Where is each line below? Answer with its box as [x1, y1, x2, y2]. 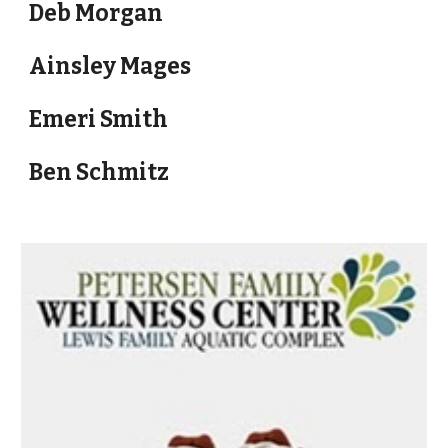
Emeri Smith [29, 106, 169, 133]
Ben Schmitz [29, 159, 170, 186]
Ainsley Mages [29, 53, 192, 80]
